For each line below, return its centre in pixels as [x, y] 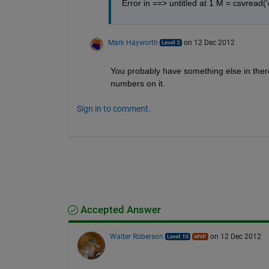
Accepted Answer [119, 210]
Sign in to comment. [113, 108]
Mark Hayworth [133, 42]
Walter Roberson [136, 236]
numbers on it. [138, 83]
